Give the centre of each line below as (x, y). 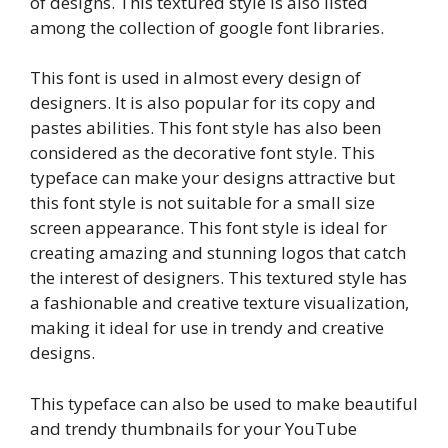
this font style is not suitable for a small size (202, 203)
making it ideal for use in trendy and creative (207, 328)
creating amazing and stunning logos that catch (218, 253)
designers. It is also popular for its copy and (203, 103)
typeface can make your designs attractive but (212, 178)
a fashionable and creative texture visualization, (219, 303)
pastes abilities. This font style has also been (205, 128)
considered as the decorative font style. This (202, 153)
